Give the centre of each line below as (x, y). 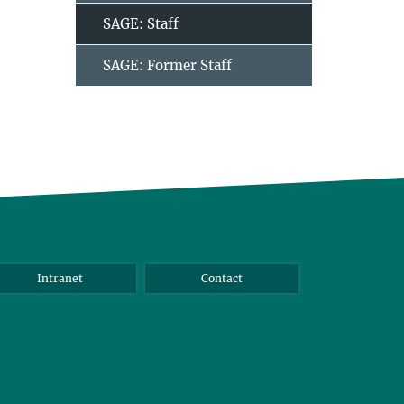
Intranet (60, 278)
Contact (222, 278)
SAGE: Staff (140, 24)
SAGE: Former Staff (167, 65)
